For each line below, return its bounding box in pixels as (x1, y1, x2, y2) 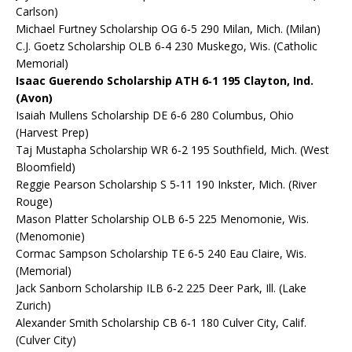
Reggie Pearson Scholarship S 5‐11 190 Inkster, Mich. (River (16, 177, 317, 192)
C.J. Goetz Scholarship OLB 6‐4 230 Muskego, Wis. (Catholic (16, 38, 317, 54)
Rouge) (16, 194, 53, 210)
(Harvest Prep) (16, 125, 89, 141)
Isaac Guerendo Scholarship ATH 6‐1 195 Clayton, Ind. (16, 73, 313, 89)
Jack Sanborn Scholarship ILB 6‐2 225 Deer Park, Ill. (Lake (16, 280, 306, 296)
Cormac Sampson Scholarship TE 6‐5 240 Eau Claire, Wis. (16, 246, 306, 262)
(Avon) (16, 90, 53, 106)
